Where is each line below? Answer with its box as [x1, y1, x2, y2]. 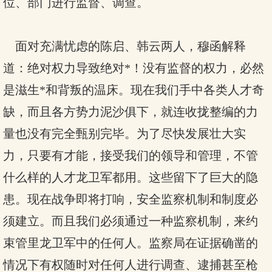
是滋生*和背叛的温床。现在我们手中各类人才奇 [3, 83, 264, 97]
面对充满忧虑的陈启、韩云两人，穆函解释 [3, 39, 246, 53]
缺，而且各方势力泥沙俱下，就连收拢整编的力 [3, 105, 258, 118]
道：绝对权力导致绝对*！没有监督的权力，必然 [3, 61, 264, 75]
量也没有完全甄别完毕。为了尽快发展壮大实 [3, 127, 246, 140]
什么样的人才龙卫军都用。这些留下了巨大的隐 [3, 171, 258, 184]
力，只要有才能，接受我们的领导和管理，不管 [3, 149, 258, 162]
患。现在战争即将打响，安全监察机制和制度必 [3, 192, 258, 206]
